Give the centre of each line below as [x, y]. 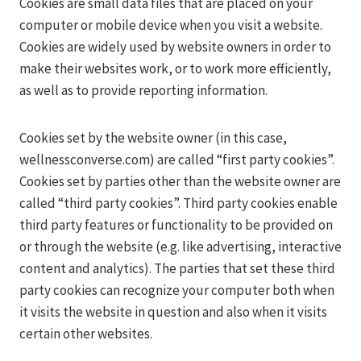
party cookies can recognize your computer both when [177, 290]
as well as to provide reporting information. [143, 90]
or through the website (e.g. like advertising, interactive [180, 247]
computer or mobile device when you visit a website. [171, 25]
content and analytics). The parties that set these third [177, 268]
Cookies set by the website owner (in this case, [153, 138]
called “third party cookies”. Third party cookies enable [178, 203]
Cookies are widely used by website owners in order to [175, 47]
